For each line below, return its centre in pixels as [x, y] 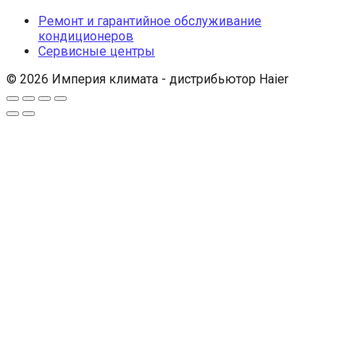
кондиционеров [86, 36]
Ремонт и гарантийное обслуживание [150, 21]
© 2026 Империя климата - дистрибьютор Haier [147, 79]
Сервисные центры [97, 51]
